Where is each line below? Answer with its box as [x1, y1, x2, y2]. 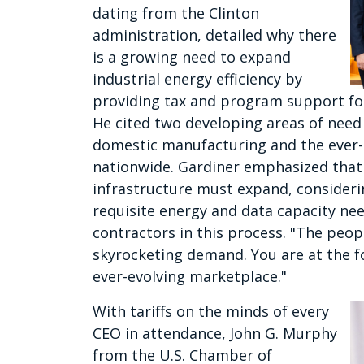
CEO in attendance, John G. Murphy [93, 323, 337, 344]
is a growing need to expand [93, 47, 291, 67]
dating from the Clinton [93, 3, 259, 24]
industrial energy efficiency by [93, 69, 302, 89]
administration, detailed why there [93, 25, 336, 45]
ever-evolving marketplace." [93, 266, 287, 287]
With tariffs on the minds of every [93, 301, 329, 322]
